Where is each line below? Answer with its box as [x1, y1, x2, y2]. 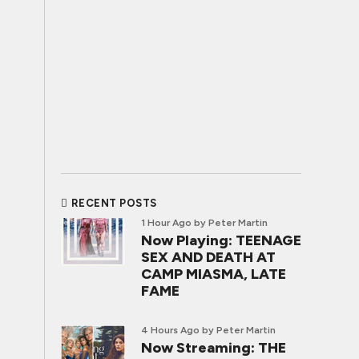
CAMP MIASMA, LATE [141, 265, 286, 283]
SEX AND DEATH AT [141, 248, 276, 266]
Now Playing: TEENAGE [141, 232, 301, 249]
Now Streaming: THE [141, 339, 286, 357]
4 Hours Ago [141, 325, 200, 336]
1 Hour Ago [141, 217, 192, 228]
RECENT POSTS [71, 197, 157, 209]
